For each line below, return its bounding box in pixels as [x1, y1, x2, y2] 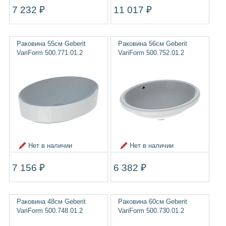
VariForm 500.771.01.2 [16, 49, 83, 56]
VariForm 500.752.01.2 [118, 49, 184, 56]
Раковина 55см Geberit [16, 40, 86, 47]
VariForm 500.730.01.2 [118, 207, 184, 214]
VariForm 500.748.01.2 [16, 207, 83, 214]
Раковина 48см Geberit [16, 198, 86, 205]
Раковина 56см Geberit [118, 40, 187, 47]
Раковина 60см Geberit [118, 198, 187, 205]
